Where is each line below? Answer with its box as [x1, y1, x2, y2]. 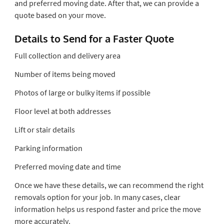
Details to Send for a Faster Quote [14, 31, 174, 45]
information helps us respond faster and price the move [14, 203, 201, 214]
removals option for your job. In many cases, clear [14, 191, 180, 202]
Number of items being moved [14, 68, 115, 79]
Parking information [14, 142, 82, 153]
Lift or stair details [14, 124, 75, 134]
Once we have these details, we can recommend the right [14, 179, 203, 190]
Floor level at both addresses [14, 105, 111, 116]
